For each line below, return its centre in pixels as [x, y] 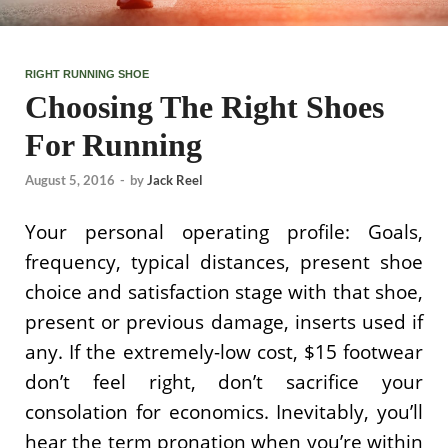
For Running [113, 144]
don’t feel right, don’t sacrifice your [224, 382]
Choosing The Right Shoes [204, 106]
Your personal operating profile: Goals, [224, 232]
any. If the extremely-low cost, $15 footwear [224, 352]
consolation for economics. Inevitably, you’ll [224, 412]
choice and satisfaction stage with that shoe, [224, 292]
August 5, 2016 [70, 180]
